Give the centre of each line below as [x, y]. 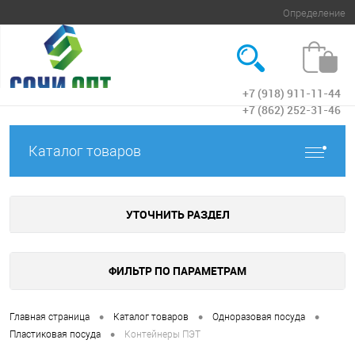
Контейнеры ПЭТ [162, 334]
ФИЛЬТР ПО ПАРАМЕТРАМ [177, 271]
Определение [314, 13]
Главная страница [50, 317]
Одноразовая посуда [259, 317]
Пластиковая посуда [55, 334]
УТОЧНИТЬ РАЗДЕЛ [177, 214]
